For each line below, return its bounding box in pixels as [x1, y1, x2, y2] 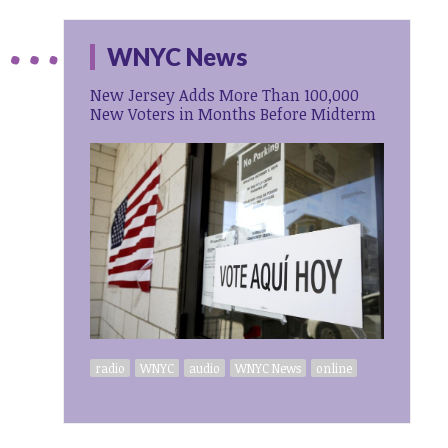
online [316, 360, 353, 377]
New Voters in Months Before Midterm [90, 102, 377, 125]
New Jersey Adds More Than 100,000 [90, 83, 360, 106]
